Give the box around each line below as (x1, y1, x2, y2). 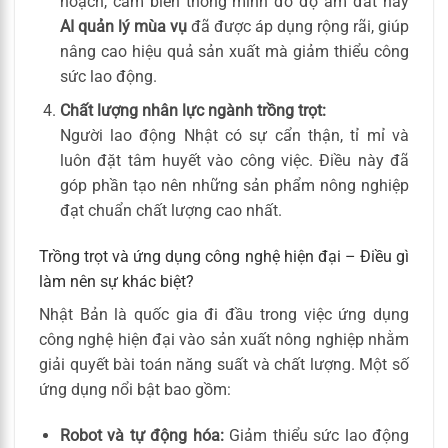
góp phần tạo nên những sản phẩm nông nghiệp (59, 176, 409, 196)
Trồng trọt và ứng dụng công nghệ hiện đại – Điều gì (39, 247, 409, 267)
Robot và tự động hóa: (59, 425, 224, 445)
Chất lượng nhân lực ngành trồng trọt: (59, 101, 326, 121)
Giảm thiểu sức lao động (223, 425, 410, 445)
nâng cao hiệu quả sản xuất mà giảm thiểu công (59, 41, 409, 61)
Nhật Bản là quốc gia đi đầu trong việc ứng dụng (39, 305, 409, 325)
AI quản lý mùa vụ (59, 16, 187, 36)
